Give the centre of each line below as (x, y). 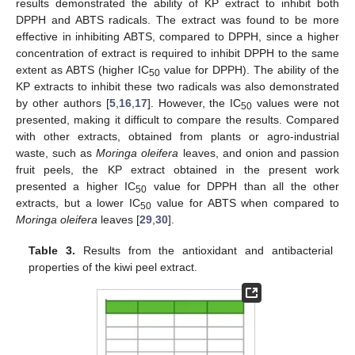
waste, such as (56, 153)
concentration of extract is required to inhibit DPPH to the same (177, 53)
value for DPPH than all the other (243, 187)
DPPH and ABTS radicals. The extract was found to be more (177, 20)
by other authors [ (63, 103)
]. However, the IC (194, 103)
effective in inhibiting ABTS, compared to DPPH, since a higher (177, 37)
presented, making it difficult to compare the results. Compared (177, 120)
